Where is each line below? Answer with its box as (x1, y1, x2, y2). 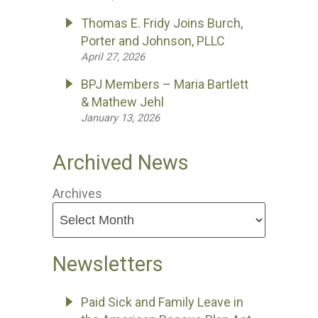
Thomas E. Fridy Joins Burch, (81, 16, 243, 31)
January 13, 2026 (81, 111, 160, 124)
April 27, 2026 (81, 50, 145, 63)
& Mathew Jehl (81, 94, 164, 109)
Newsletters (53, 252, 163, 276)
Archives (53, 186, 102, 201)
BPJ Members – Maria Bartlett (81, 77, 248, 92)
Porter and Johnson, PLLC (81, 33, 225, 48)
